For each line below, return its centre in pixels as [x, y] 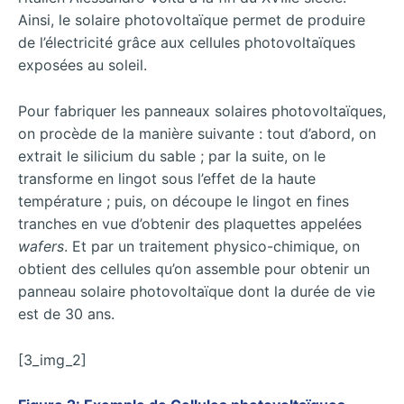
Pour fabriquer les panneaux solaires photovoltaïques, [202, 111]
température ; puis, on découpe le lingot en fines [184, 202]
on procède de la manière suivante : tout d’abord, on [197, 134]
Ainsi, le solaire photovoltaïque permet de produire [192, 20]
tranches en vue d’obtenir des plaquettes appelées [190, 224]
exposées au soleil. [83, 65]
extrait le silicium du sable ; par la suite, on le [172, 156]
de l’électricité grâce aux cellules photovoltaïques [187, 43]
